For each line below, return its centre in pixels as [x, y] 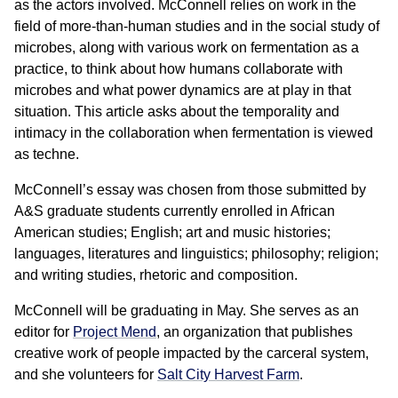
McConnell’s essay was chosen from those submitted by [190, 190]
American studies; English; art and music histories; [172, 232]
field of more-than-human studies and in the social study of [197, 26]
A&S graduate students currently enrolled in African [175, 211]
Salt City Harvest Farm [228, 374]
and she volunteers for [86, 374]
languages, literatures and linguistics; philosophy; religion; [196, 254]
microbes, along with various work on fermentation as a [187, 48]
